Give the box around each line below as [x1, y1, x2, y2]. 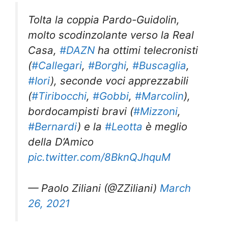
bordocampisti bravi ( [28, 104, 133, 118]
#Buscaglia [132, 59, 186, 72]
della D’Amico [28, 135, 94, 148]
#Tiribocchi [32, 89, 87, 102]
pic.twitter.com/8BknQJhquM [28, 150, 170, 163]
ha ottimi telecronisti [95, 43, 198, 56]
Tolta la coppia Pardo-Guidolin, [28, 13, 180, 26]
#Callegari [32, 59, 82, 72]
